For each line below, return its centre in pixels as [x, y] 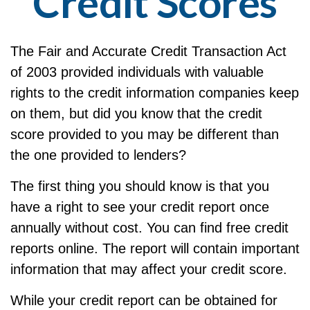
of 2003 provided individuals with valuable [137, 72]
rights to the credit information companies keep [155, 93]
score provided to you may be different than [145, 134]
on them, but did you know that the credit [136, 113]
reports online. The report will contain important [155, 248]
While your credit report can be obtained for [144, 300]
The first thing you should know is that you [140, 186]
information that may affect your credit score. [149, 269]
